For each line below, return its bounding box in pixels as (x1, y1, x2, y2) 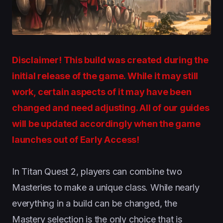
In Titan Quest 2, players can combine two (12, 166, 182, 177)
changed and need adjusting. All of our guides (12, 102, 210, 113)
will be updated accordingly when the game (12, 118, 201, 129)
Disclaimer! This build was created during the (12, 54, 209, 65)
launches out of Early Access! (12, 134, 139, 145)
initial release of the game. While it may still (12, 70, 199, 81)
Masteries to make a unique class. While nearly (12, 182, 200, 193)
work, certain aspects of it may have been (12, 86, 192, 97)
